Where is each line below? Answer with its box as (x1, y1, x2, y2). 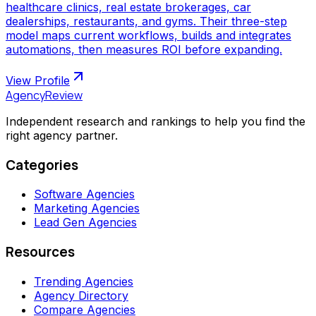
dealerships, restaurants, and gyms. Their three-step (6, 13, 287, 28)
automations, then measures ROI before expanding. (6, 42, 282, 56)
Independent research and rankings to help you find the (6, 114, 305, 128)
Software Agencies (34, 187, 135, 202)
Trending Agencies (34, 274, 133, 288)
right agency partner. (6, 128, 118, 142)
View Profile (6, 73, 70, 87)
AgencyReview (6, 87, 83, 103)
